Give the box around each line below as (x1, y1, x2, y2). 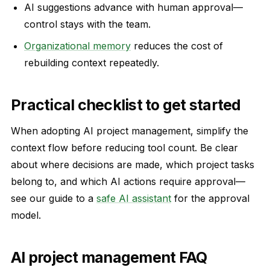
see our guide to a (11, 192, 96, 204)
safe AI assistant (96, 192, 171, 204)
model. (11, 209, 41, 221)
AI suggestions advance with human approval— (24, 1, 243, 13)
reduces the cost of (131, 40, 223, 52)
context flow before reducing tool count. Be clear (11, 142, 238, 154)
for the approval (171, 192, 250, 204)
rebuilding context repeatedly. (24, 57, 159, 69)
